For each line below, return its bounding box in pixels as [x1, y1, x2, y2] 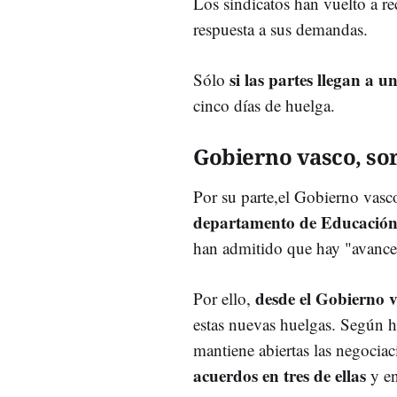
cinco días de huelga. [193, 93, 340, 116]
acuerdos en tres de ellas [193, 362, 366, 387]
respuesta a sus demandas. [193, 17, 368, 40]
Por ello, [193, 286, 255, 309]
